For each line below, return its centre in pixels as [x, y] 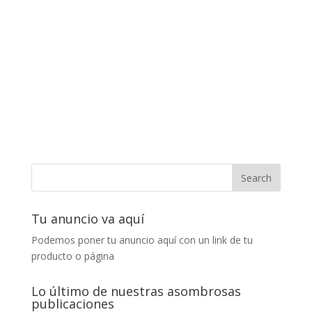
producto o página [72, 256]
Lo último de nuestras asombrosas [136, 291]
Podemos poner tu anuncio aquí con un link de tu [142, 240]
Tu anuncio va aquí [87, 219]
